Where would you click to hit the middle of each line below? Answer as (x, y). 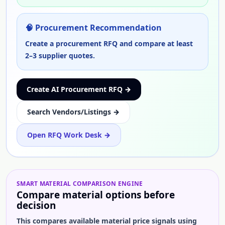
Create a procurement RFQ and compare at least (109, 43)
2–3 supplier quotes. (60, 55)
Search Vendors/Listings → (73, 112)
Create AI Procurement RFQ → (79, 89)
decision (36, 205)
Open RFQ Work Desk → (69, 135)
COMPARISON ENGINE (107, 184)
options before (139, 195)
